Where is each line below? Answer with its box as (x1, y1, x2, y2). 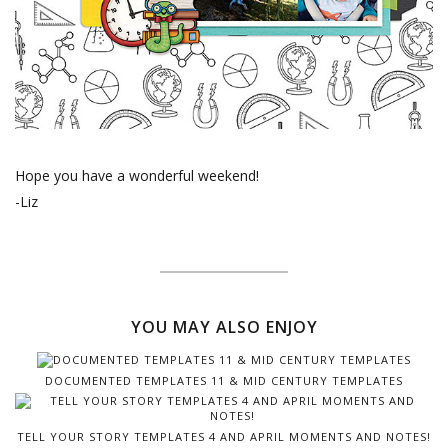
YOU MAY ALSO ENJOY (130, 315, 318, 338)
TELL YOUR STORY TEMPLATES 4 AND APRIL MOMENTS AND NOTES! (17, 429, 431, 445)
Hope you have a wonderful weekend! (15, 165, 259, 185)
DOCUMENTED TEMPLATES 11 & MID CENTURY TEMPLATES (45, 372, 403, 388)
